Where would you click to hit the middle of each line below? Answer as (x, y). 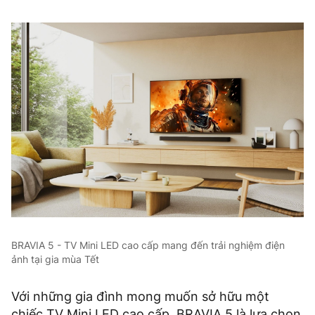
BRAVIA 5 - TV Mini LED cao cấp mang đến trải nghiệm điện (148, 245)
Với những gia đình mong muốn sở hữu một (140, 297)
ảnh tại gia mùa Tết (55, 259)
